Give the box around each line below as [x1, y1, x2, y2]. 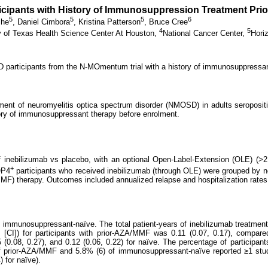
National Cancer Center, [163, 28, 247, 38]
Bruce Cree [149, 17, 188, 27]
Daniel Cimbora [17, 17, 70, 27]
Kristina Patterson [78, 17, 141, 27]
